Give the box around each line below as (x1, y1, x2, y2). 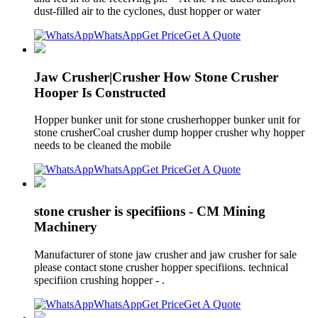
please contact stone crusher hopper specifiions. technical (34, 261, 288, 273)
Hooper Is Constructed (34, 84, 166, 100)
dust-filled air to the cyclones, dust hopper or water (34, 4, 263, 17)
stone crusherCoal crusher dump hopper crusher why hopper (34, 126, 305, 139)
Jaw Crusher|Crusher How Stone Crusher (34, 69, 278, 84)
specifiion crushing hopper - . (34, 273, 165, 286)
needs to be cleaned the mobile (34, 139, 174, 152)
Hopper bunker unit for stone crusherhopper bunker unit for (34, 114, 300, 126)
